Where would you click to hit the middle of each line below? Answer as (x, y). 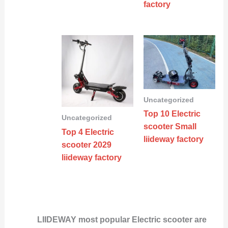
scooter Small (170, 127)
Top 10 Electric (172, 114)
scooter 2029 (86, 145)
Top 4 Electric (88, 132)
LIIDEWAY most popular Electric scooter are (122, 219)
